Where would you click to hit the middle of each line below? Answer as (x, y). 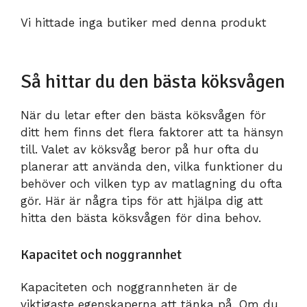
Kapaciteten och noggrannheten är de (129, 287)
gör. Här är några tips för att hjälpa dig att (142, 201)
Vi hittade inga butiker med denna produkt (144, 23)
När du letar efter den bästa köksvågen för (143, 115)
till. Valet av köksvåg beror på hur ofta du (140, 150)
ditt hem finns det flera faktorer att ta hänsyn (152, 133)
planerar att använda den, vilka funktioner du (152, 167)
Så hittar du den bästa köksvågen (153, 82)
